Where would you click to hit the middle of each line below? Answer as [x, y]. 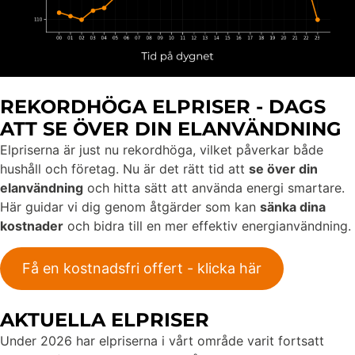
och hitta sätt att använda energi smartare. [214, 188]
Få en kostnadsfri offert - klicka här [142, 268]
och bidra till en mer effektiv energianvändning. [207, 226]
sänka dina [293, 207]
